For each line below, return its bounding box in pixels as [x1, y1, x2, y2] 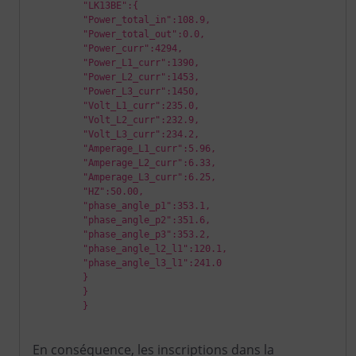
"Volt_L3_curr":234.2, [33, 129, 199, 140]
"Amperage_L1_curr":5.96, [33, 143, 216, 154]
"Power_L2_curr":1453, [33, 72, 199, 83]
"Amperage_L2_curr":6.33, [33, 157, 216, 168]
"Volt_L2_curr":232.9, [33, 114, 199, 126]
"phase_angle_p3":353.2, [33, 229, 211, 240]
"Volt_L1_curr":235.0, [33, 100, 199, 111]
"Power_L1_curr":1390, [33, 57, 199, 68]
